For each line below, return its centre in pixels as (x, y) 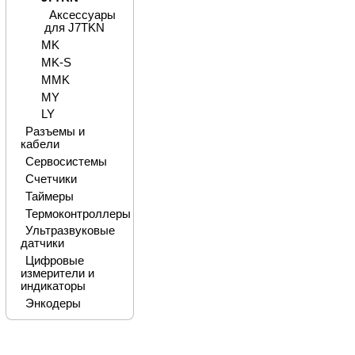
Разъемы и (55, 132)
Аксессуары (82, 15)
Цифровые (54, 261)
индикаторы (53, 286)
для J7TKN (74, 28)
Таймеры (49, 196)
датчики (42, 244)
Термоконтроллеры (78, 214)
